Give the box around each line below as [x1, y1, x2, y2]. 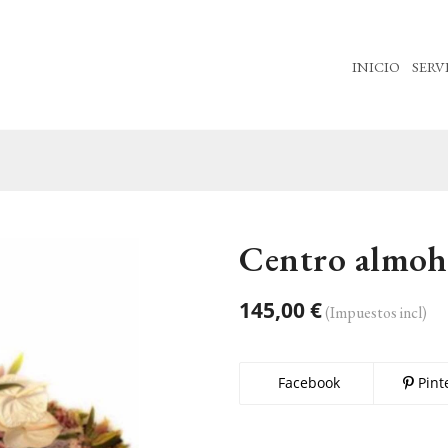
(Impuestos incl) [325, 302, 427, 323]
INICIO [352, 57, 401, 76]
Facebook [273, 373, 340, 392]
